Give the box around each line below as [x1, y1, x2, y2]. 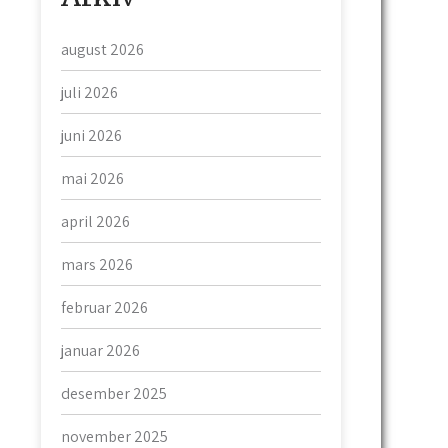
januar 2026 [61, 339, 140, 361]
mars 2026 [61, 253, 133, 275]
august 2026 [61, 38, 144, 60]
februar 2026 [61, 296, 148, 318]
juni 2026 [61, 124, 122, 146]
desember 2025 [61, 382, 167, 404]
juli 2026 [61, 81, 118, 103]
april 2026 [61, 210, 130, 232]
